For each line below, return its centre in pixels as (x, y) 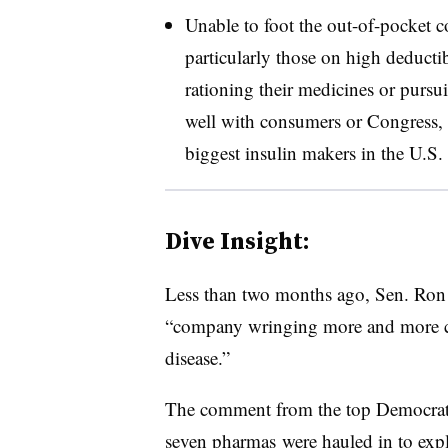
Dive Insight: (237, 240)
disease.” (197, 357)
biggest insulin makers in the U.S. (313, 152)
